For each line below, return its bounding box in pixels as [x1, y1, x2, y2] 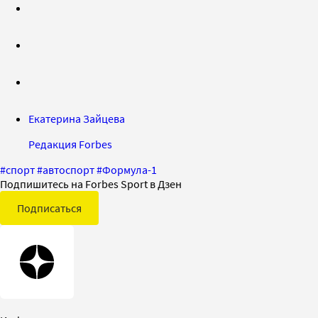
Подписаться [17, 200, 82, 215]
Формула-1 [102, 162, 157, 177]
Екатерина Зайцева [28, 111, 125, 126]
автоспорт [43, 162, 94, 177]
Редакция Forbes [28, 136, 112, 151]
